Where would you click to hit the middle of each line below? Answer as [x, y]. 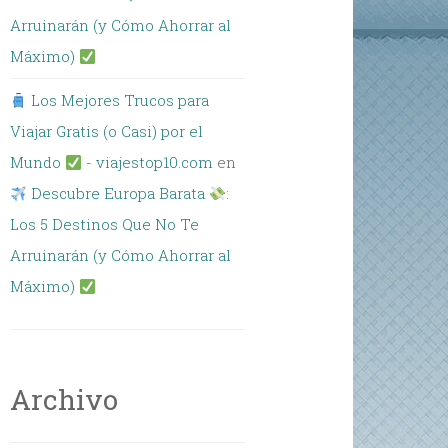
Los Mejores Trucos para [118, 100]
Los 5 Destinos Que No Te [105, 224]
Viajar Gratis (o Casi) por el [107, 131]
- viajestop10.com [148, 162]
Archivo [64, 399]
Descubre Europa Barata [118, 193]
